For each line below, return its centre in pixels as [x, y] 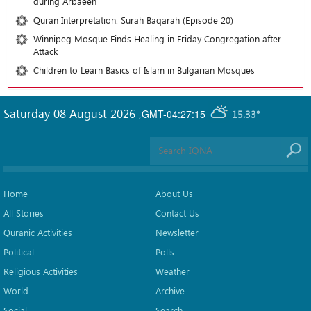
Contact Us [177, 212]
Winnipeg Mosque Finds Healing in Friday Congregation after [157, 38]
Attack [45, 51]
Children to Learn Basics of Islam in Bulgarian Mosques [144, 69]
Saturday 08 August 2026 [71, 113]
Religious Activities [41, 271]
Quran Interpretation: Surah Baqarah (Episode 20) [133, 19]
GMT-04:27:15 [174, 114]
